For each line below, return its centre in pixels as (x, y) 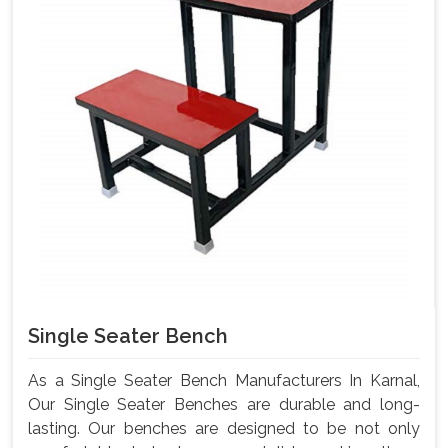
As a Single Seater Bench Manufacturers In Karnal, (224, 381)
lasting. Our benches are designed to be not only (224, 429)
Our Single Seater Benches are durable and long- (224, 405)
